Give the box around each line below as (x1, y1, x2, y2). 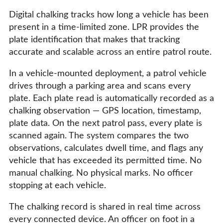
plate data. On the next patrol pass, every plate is (9, 118, 202, 128)
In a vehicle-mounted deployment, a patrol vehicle (9, 69, 207, 78)
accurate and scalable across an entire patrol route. (9, 47, 212, 57)
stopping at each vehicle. (9, 181, 106, 190)
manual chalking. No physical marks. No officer (9, 168, 193, 178)
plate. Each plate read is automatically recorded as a (9, 94, 214, 103)
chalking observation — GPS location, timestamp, (9, 106, 201, 115)
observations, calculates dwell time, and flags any (9, 143, 203, 153)
